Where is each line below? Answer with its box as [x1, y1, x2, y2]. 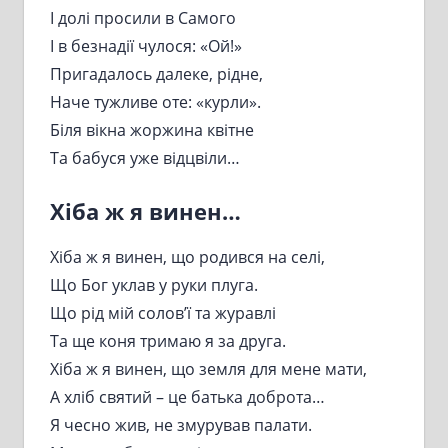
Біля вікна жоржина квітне [49, 119, 254, 142]
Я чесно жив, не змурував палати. [49, 413, 312, 436]
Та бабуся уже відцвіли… [49, 147, 240, 170]
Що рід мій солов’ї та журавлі [49, 301, 276, 324]
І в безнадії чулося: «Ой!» [49, 35, 242, 58]
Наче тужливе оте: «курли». [49, 91, 261, 114]
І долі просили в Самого [49, 7, 236, 30]
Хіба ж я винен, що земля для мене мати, [49, 357, 367, 380]
